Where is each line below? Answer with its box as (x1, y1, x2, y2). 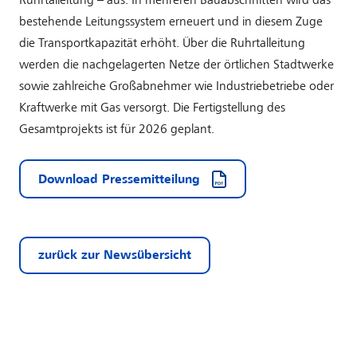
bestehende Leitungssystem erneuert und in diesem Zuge (19, 16, 323, 29)
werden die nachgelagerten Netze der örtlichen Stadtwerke (19, 59, 334, 72)
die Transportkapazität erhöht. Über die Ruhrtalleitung (19, 37, 305, 50)
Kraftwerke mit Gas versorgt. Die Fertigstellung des (19, 102, 285, 115)
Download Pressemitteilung (38, 174, 200, 186)
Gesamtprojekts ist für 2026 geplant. (19, 124, 214, 136)
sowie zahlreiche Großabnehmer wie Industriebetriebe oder (19, 80, 334, 93)
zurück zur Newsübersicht (38, 249, 191, 262)
